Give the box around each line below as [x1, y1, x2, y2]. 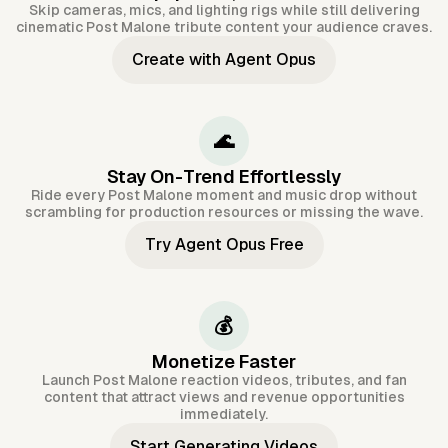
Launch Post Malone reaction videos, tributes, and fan [41, 372, 407, 389]
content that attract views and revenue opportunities [43, 389, 405, 406]
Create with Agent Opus [132, 50, 316, 70]
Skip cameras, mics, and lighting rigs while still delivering [28, 2, 420, 19]
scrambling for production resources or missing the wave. [25, 204, 423, 221]
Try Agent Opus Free [144, 235, 304, 255]
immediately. [180, 406, 268, 423]
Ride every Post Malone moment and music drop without [31, 187, 417, 204]
